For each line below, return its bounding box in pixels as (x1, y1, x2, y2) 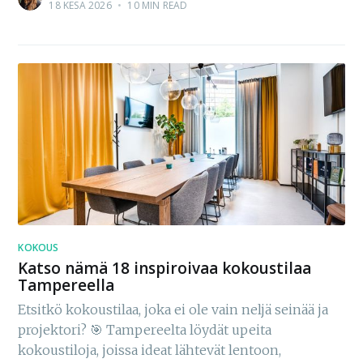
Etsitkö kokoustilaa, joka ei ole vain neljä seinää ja (18, 301, 329, 318)
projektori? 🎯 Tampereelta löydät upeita (18, 322, 272, 339)
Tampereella (18, 274, 115, 296)
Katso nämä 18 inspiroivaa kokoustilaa (18, 257, 312, 279)
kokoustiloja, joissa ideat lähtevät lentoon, (18, 342, 282, 359)
